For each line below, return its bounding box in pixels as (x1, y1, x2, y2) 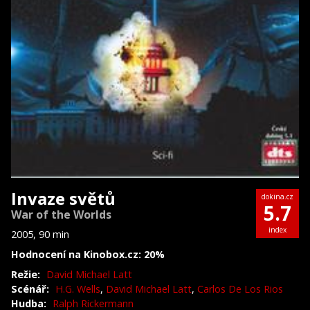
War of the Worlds (11, 206, 111, 222)
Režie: (11, 267, 40, 281)
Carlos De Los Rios (197, 282, 283, 295)
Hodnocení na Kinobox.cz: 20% (11, 247, 165, 261)
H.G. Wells (55, 282, 100, 295)
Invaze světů (11, 186, 116, 210)
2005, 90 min (11, 227, 69, 241)
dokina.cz (262, 191, 293, 201)
